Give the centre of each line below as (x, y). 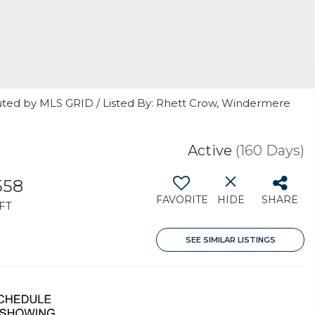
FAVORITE (182, 200)
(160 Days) (270, 150)
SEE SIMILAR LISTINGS (230, 240)
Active (210, 150)
